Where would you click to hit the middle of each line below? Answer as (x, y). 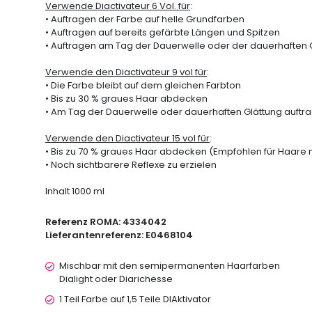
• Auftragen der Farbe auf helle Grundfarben (145, 19)
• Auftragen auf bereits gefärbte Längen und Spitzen (163, 32)
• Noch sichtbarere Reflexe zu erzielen (131, 165)
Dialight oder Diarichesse (116, 279)
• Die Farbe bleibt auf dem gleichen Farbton (143, 85)
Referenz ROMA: (84, 222)
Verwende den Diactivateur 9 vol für (126, 72)
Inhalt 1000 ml (75, 191)
